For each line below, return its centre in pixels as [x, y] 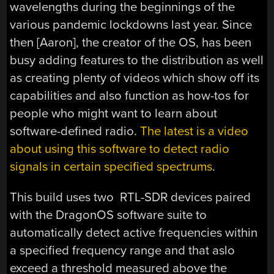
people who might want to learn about [114, 114]
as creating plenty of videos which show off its [135, 78]
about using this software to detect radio [120, 149]
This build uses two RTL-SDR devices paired [131, 197]
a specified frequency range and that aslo [123, 250]
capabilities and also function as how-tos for [130, 96]
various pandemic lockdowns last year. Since [131, 25]
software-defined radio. [75, 131]
